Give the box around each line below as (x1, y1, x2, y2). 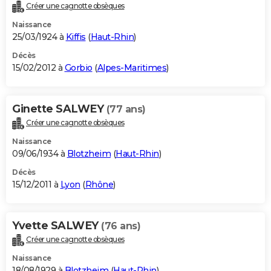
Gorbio (64, 62, 93, 74)
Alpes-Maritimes (97, 62, 166, 74)
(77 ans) (106, 103, 146, 116)
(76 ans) (101, 220, 140, 232)
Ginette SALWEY (12, 102, 106, 116)
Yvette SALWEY (12, 219, 101, 233)
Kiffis (65, 31, 86, 43)
